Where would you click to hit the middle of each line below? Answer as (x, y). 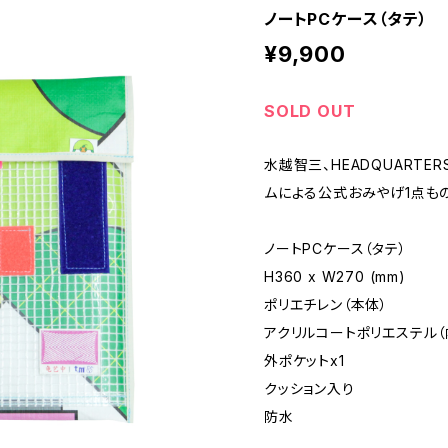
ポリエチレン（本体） (326, 304)
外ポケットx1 (304, 360)
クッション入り (309, 388)
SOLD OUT (310, 111)
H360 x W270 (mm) (335, 276)
